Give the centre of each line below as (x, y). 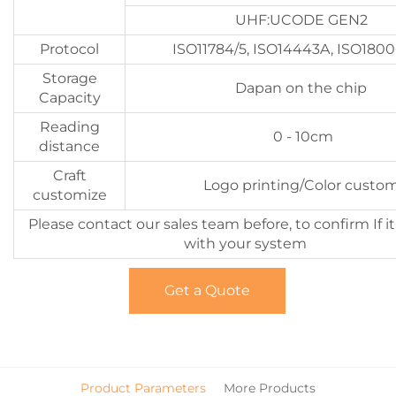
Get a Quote (207, 290)
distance (69, 146)
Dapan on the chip (301, 88)
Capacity (69, 98)
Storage (69, 78)
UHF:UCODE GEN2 (301, 20)
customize (69, 195)
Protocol (69, 49)
